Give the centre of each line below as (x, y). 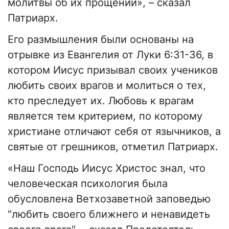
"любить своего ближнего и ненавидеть (109, 214)
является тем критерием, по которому (105, 116)
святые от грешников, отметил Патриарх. (113, 147)
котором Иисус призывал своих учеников (113, 70)
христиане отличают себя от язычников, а (114, 132)
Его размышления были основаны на (101, 40)
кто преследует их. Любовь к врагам (101, 101)
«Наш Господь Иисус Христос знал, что (107, 168)
